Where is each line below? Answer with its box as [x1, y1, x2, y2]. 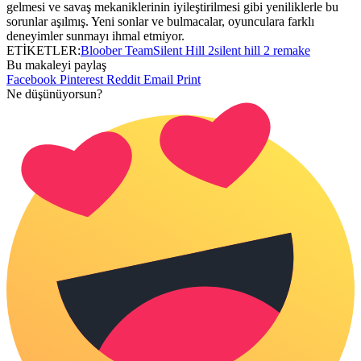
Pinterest [60, 73, 103, 87]
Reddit [106, 73, 140, 87]
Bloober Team [81, 44, 153, 58]
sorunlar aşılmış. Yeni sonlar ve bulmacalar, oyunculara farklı [6, 15, 314, 29]
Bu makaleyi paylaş [6, 58, 106, 73]
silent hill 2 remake [214, 44, 310, 58]
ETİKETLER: [6, 44, 81, 58]
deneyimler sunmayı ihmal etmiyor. [6, 29, 185, 44]
